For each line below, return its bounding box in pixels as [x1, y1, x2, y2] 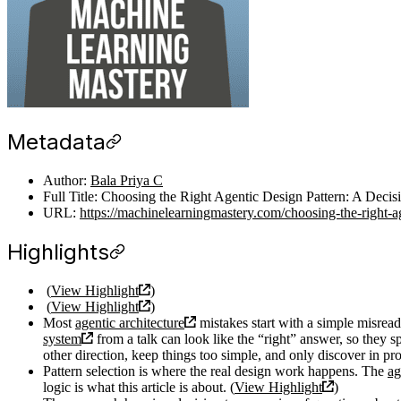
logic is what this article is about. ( [43, 379, 235, 395]
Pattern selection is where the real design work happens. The [43, 363, 388, 379]
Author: [43, 172, 90, 188]
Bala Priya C [90, 172, 163, 188]
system [43, 330, 81, 346]
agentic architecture [75, 314, 184, 330]
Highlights [7, 238, 109, 265]
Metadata [7, 129, 106, 156]
